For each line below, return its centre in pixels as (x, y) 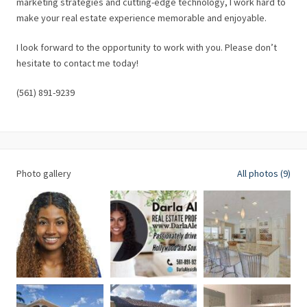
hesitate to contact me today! (77, 63)
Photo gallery (44, 173)
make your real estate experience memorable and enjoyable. (142, 18)
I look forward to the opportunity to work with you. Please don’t (147, 47)
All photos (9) (264, 173)
